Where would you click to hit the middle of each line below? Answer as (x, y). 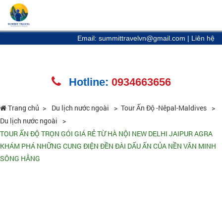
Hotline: (90, 82)
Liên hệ (203, 38)
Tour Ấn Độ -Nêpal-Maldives (165, 108)
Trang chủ (23, 108)
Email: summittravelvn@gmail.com (132, 38)
